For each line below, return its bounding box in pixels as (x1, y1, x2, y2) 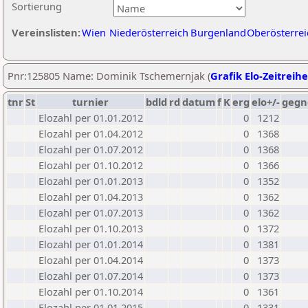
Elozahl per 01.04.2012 (38, 126, 143, 140)
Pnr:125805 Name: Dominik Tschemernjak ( (8, 69, 210, 82)
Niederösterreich (109, 25, 188, 39)
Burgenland (190, 25, 246, 39)
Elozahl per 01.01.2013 (38, 174, 143, 188)
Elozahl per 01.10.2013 (38, 221, 143, 235)
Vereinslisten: (12, 25, 80, 39)
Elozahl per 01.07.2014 (38, 269, 143, 283)
